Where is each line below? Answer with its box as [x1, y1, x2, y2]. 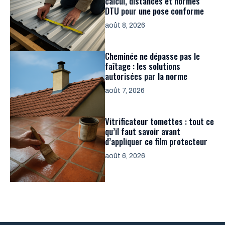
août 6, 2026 [105, 152, 145, 160]
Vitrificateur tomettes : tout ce [105, 115, 214, 128]
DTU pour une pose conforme [105, 4, 204, 17]
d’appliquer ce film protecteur [105, 135, 207, 148]
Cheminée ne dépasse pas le [105, 49, 200, 62]
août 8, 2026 [105, 21, 145, 29]
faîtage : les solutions [105, 59, 180, 72]
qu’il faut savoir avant [105, 125, 180, 138]
